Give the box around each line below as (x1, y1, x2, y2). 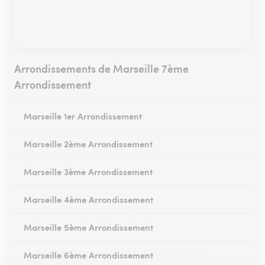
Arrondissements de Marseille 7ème (14, 61, 189, 76)
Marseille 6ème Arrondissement (24, 248, 153, 261)
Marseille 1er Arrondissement (24, 109, 142, 122)
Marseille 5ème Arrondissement (24, 221, 153, 233)
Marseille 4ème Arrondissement (24, 193, 153, 205)
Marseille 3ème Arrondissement (24, 165, 153, 177)
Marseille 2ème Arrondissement (24, 137, 153, 150)
